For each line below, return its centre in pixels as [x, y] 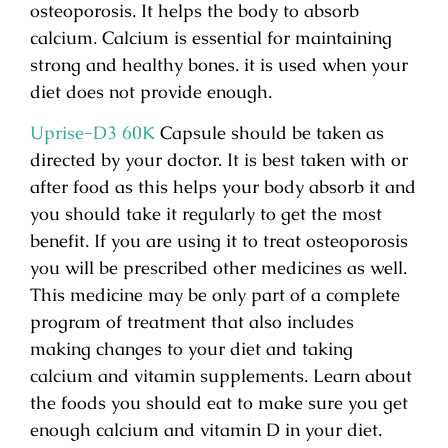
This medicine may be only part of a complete [215, 295]
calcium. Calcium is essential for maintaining [211, 37]
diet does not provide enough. [151, 91]
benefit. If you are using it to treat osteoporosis [219, 241]
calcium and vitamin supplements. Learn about [221, 376]
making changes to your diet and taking [191, 349]
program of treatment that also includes [192, 322]
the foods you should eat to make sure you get [219, 403]
